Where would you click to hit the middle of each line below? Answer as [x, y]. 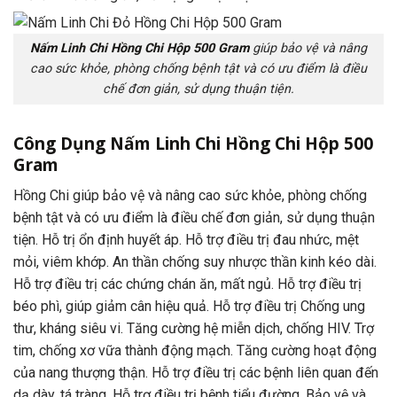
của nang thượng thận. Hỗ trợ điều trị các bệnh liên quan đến [196, 372]
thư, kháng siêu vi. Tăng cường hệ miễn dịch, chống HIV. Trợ [194, 328]
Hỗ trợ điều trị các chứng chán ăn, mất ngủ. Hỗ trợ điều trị [187, 284]
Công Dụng [62, 144]
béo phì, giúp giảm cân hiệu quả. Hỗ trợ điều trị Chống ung [189, 306]
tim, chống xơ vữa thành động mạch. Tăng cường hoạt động [195, 350]
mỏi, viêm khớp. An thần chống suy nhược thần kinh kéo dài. [195, 261]
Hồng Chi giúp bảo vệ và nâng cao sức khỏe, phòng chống [190, 195]
